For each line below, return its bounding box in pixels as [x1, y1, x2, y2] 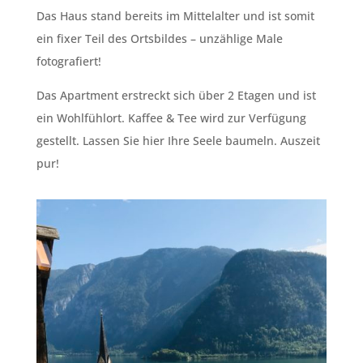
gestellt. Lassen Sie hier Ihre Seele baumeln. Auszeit [36, 132, 320, 148]
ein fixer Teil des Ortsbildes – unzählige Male [36, 30, 283, 46]
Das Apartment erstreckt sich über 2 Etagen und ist [36, 87, 316, 103]
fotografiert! [36, 53, 101, 69]
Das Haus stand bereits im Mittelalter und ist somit [36, 7, 314, 23]
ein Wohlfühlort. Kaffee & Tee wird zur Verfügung [36, 109, 306, 126]
